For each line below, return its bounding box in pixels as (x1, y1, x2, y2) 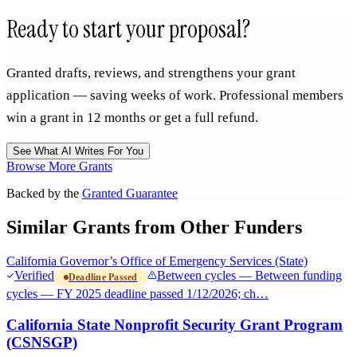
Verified (14, 269, 54, 283)
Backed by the (6, 186, 82, 201)
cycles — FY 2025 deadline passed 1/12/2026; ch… (6, 286, 269, 300)
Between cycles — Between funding (156, 269, 342, 283)
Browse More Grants (6, 159, 112, 174)
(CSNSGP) (6, 333, 77, 351)
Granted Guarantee (82, 186, 178, 201)
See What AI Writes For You (13, 145, 143, 158)
